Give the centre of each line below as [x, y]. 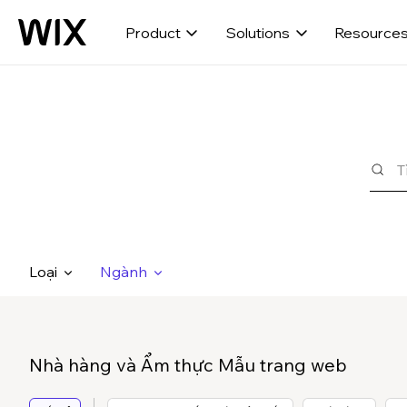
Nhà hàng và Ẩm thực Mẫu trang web [188, 365]
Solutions [258, 32]
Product [153, 32]
